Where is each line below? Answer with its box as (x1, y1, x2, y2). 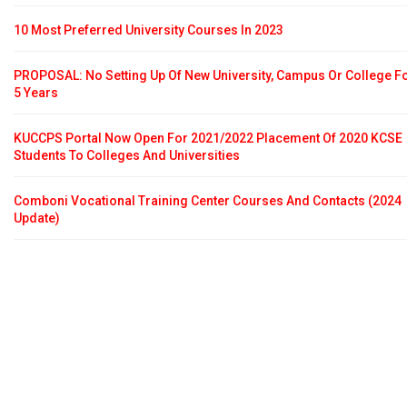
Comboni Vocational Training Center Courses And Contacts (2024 (14, 193, 402, 208)
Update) (14, 210, 60, 225)
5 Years (14, 84, 58, 100)
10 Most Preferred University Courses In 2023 (14, 22, 283, 37)
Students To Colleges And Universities (14, 147, 240, 163)
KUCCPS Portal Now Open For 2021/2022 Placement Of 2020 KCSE (14, 130, 402, 145)
